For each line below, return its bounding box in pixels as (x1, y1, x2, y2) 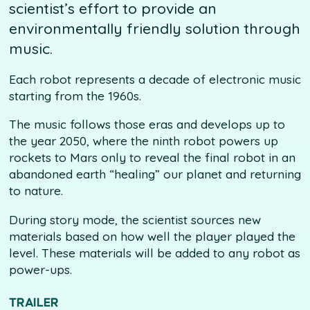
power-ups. (8, 262, 72, 277)
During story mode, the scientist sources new (8, 212, 261, 227)
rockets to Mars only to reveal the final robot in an (8, 150, 295, 165)
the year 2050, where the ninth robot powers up (8, 134, 278, 149)
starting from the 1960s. (8, 88, 141, 103)
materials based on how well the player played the (8, 228, 295, 244)
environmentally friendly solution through (8, 19, 300, 38)
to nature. (8, 183, 63, 199)
